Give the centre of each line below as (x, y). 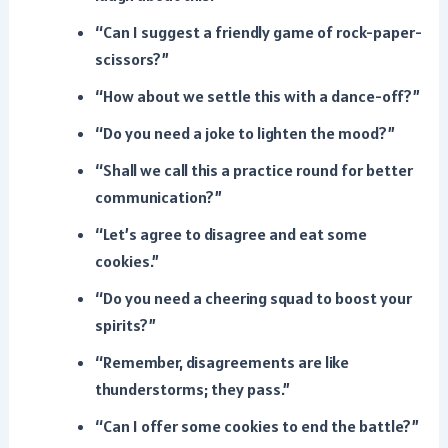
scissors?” (131, 59)
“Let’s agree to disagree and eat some (230, 234)
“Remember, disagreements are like (221, 362)
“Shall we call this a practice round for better (253, 170)
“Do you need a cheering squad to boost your (253, 298)
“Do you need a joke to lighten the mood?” (244, 133)
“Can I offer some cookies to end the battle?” (256, 426)
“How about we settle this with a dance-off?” (257, 96)
